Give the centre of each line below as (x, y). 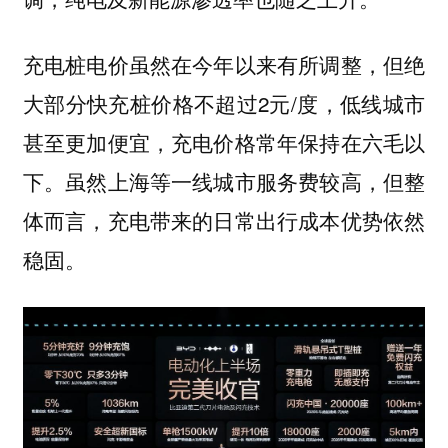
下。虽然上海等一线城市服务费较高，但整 (224, 181)
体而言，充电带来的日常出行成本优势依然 (224, 220)
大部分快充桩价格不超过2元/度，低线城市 (224, 103)
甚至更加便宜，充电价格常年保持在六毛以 (224, 142)
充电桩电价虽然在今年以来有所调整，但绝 (224, 64)
